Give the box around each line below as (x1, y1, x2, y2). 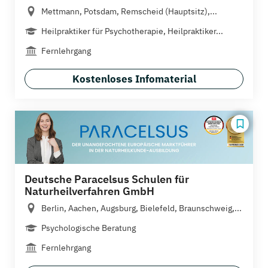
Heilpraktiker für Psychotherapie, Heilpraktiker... (41, 26, 223, 37)
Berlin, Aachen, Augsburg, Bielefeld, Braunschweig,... (41, 202, 242, 214)
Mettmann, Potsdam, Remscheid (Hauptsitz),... (41, 6, 217, 17)
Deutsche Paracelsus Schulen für (25, 172, 189, 186)
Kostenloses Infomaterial (72, 72, 196, 86)
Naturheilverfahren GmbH (25, 184, 154, 198)
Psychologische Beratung (41, 222, 136, 233)
